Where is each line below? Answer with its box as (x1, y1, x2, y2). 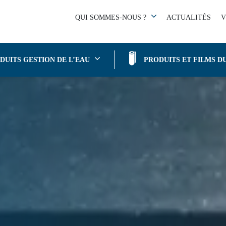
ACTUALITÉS (166, 14, 211, 21)
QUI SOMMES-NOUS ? (75, 14, 146, 21)
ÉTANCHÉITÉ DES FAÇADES (22, 8, 123, 19)
